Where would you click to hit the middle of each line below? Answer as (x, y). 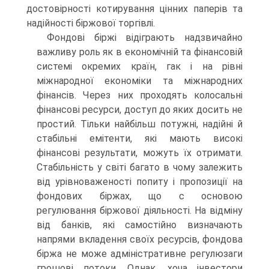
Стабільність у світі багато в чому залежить (140, 167)
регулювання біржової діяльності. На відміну (140, 210)
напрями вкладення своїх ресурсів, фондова (140, 239)
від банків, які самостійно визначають (140, 225)
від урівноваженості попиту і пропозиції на (140, 182)
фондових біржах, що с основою (140, 196)
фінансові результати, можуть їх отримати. (140, 153)
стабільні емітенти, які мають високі (140, 138)
